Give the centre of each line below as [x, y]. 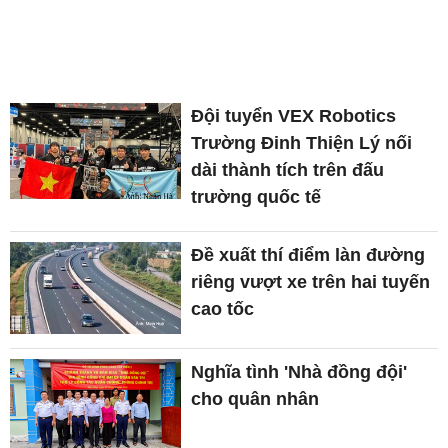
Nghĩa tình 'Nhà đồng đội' [299, 372]
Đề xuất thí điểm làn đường [308, 255]
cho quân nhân [255, 399]
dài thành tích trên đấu [288, 170]
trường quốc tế [256, 197]
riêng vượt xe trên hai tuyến [311, 282]
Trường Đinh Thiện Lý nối [302, 143]
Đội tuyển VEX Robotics [294, 116]
